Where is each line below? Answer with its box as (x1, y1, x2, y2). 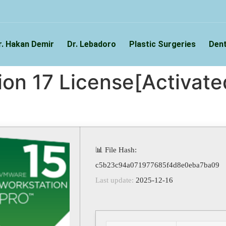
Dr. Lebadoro (67, 39, 116, 49)
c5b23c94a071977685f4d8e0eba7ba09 (95, 161, 219, 169)
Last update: (95, 176, 134, 184)
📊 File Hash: (95, 146, 137, 154)
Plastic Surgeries (129, 39, 196, 49)
